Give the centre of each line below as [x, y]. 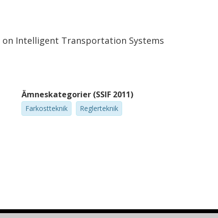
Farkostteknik [47, 108]
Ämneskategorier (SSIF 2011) [78, 94]
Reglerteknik [99, 108]
